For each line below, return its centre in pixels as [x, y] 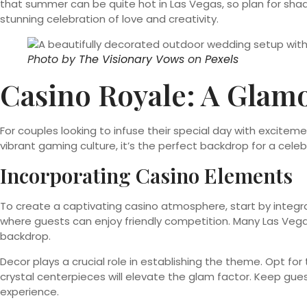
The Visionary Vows [132, 59]
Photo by [53, 59]
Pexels [222, 59]
